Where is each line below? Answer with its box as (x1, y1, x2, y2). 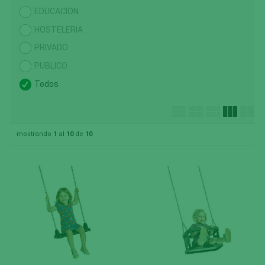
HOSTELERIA (34, 24, 83, 34)
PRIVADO (34, 43, 68, 53)
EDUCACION (34, 6, 79, 16)
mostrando (17, 130, 53, 138)
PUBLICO (34, 61, 67, 71)
